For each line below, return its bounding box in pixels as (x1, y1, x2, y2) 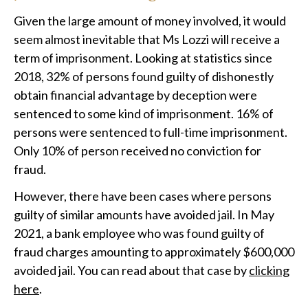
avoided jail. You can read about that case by (14, 263, 249, 278)
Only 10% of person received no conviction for (14, 143, 261, 159)
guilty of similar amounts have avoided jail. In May (14, 207, 274, 223)
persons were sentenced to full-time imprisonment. (14, 124, 287, 140)
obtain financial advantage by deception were (14, 87, 257, 103)
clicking (249, 263, 289, 278)
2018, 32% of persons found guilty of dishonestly (14, 69, 274, 85)
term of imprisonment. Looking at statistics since (14, 50, 272, 66)
